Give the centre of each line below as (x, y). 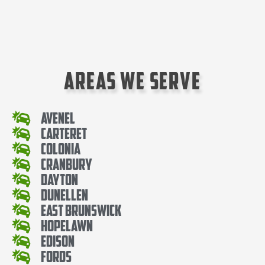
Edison (58, 241)
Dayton (60, 179)
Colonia (61, 148)
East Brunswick (81, 210)
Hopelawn (67, 225)
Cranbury (67, 164)
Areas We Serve (132, 81)
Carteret (64, 133)
